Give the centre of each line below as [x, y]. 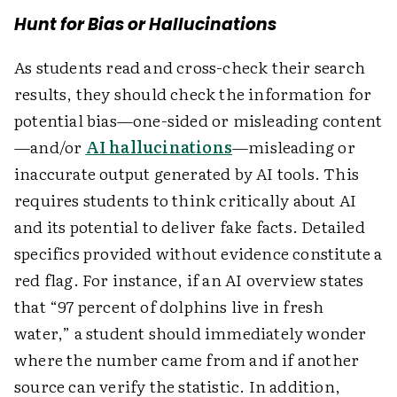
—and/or [50, 147]
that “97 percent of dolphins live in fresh [169, 307]
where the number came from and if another [187, 360]
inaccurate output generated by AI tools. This [187, 174]
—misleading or [294, 147]
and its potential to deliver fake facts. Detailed [190, 227]
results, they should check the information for [193, 94]
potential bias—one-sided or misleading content [198, 121]
